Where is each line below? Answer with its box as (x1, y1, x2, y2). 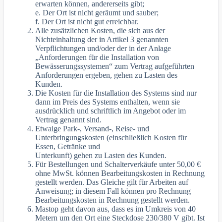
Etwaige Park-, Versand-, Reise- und (35, 124, 150, 133)
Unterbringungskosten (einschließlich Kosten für (35, 133, 187, 142)
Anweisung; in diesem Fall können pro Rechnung (35, 186, 191, 195)
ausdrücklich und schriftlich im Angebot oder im (35, 106, 186, 115)
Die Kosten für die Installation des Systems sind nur (35, 88, 197, 97)
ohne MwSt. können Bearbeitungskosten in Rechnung (35, 168, 205, 177)
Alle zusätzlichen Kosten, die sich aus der (35, 26, 166, 35)
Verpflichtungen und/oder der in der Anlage (35, 44, 171, 53)
